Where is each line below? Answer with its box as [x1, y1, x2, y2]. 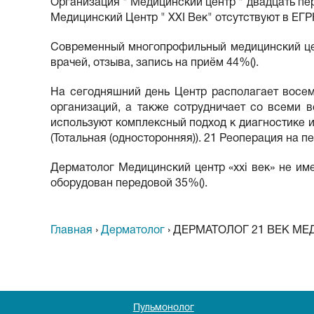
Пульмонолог [132, 303, 194, 313]
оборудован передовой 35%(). [50, 178, 207, 189]
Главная [50, 225, 93, 235]
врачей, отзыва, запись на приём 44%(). [50, 57, 259, 68]
